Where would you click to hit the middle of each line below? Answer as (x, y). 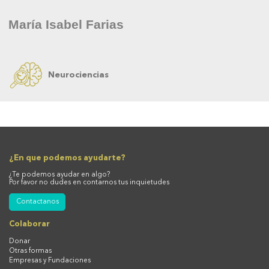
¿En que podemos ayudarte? (67, 158)
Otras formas (30, 252)
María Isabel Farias (66, 24)
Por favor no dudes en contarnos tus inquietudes (89, 183)
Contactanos (37, 202)
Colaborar (29, 224)
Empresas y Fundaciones (50, 261)
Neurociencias (78, 75)
